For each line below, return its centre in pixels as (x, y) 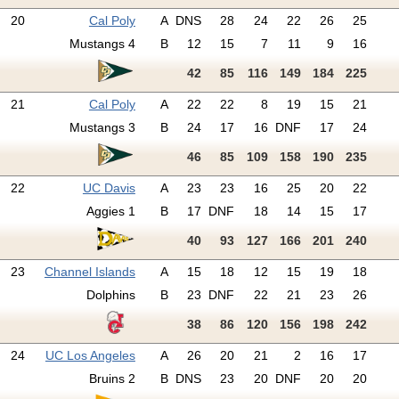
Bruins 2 (112, 379)
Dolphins (110, 295)
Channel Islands (90, 272)
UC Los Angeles (90, 356)
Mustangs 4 (102, 44)
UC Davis (109, 188)
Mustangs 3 (102, 128)
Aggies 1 (110, 212)
